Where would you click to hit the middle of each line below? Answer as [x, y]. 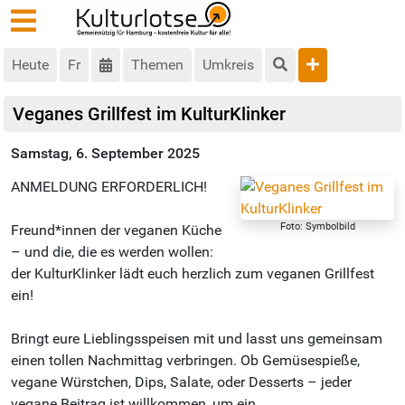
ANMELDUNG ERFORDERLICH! [109, 187]
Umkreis [228, 65]
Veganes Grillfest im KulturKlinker [149, 114]
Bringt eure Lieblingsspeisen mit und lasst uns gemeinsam [197, 339]
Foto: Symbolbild [317, 227]
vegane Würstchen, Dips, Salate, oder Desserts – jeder [181, 382]
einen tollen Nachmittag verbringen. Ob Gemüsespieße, [185, 361]
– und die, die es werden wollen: [112, 252]
